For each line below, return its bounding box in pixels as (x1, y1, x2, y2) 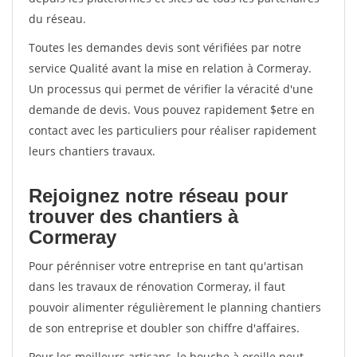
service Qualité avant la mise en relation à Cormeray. (29, 61, 312, 76)
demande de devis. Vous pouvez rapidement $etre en (29, 102, 315, 117)
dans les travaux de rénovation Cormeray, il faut (29, 279, 285, 294)
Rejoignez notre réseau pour (29, 185, 288, 206)
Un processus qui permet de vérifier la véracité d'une (29, 81, 313, 96)
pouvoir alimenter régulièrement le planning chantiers (29, 300, 321, 315)
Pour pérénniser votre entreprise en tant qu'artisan (29, 258, 304, 273)
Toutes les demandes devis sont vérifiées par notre (29, 40, 301, 55)
